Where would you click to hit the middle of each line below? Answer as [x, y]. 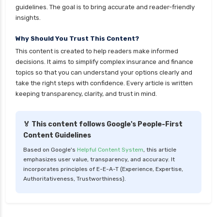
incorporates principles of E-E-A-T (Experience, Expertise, [103, 169]
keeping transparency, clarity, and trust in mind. [86, 94]
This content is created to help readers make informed [97, 51]
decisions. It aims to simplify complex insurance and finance [104, 62]
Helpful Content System [110, 150]
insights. [28, 18]
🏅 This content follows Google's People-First [103, 124]
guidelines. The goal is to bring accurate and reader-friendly [105, 7]
